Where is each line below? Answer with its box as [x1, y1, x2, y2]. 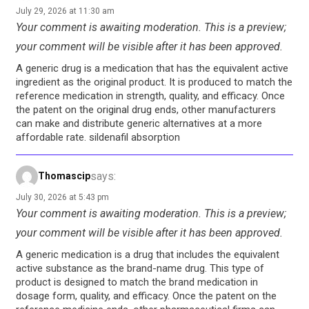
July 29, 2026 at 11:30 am [16, 6, 114, 16]
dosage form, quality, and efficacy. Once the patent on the [16, 289, 277, 302]
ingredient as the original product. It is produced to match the [16, 75, 292, 88]
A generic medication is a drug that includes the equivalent [16, 248, 279, 261]
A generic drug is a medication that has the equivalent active [16, 61, 288, 74]
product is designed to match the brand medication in [16, 275, 258, 288]
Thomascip [38, 170, 90, 182]
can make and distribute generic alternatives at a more [16, 117, 262, 130]
